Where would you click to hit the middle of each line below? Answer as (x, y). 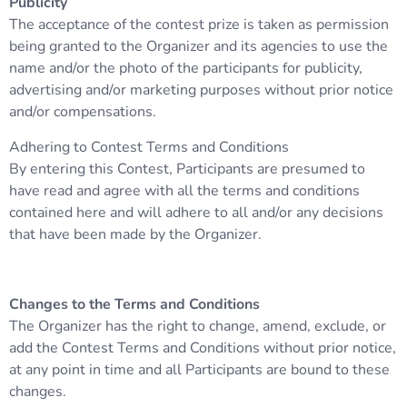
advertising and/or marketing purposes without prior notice (201, 90)
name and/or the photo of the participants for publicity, (186, 69)
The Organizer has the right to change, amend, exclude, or (198, 326)
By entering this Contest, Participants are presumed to (187, 169)
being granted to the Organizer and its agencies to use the (199, 47)
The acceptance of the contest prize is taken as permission (199, 25)
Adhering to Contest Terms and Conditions (149, 147)
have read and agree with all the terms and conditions (184, 190)
